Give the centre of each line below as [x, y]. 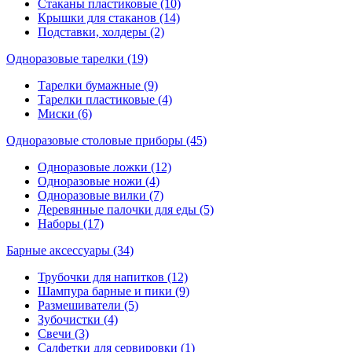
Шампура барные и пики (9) [114, 291]
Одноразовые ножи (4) [99, 181]
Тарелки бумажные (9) [98, 85]
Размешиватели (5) [88, 305]
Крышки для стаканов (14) [109, 17]
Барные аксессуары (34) [70, 250]
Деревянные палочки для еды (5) [126, 209]
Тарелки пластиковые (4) [105, 99]
